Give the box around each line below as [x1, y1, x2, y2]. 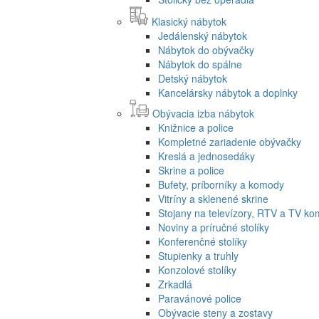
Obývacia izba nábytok [152, 105, 254, 120]
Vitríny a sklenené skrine [158, 191, 268, 206]
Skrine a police [158, 162, 224, 177]
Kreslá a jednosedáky [158, 148, 255, 163]
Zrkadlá [158, 276, 192, 291]
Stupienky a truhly [158, 248, 239, 263]
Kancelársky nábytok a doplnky [158, 85, 298, 100]
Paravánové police [158, 291, 241, 305]
